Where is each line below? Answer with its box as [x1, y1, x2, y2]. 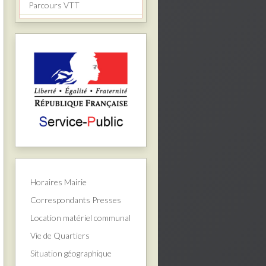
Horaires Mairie [30, 176, 87, 187]
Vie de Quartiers [30, 230, 90, 240]
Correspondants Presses [30, 194, 121, 205]
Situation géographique [30, 248, 112, 258]
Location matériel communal [30, 212, 131, 223]
